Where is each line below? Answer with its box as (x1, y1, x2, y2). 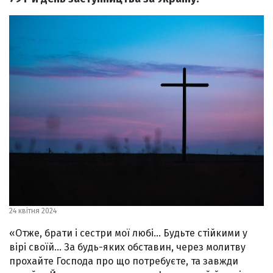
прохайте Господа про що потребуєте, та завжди (9, 255, 238, 267)
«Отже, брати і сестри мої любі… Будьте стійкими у (9, 227, 247, 239)
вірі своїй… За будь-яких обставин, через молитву (9, 241, 246, 253)
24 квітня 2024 (9, 207, 57, 215)
